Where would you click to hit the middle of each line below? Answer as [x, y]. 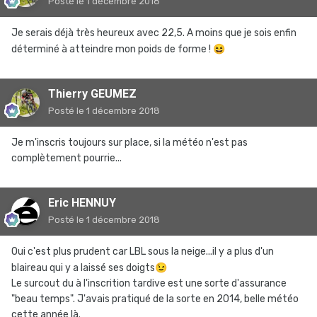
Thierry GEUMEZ [92, 94]
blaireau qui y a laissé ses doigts [83, 268]
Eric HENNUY [82, 203]
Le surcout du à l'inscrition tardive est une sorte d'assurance [149, 284]
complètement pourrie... [67, 158]
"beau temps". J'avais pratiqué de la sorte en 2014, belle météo [155, 299]
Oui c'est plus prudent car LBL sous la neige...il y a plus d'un [143, 252]
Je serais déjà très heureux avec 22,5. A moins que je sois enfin [154, 33]
